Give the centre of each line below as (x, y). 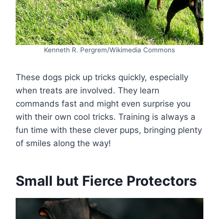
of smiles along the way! (63, 143)
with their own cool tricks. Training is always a (106, 117)
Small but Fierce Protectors (106, 181)
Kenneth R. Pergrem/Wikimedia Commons (109, 50)
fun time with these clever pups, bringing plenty (109, 130)
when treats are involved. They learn (88, 91)
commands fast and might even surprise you (103, 104)
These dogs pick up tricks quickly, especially (102, 77)
